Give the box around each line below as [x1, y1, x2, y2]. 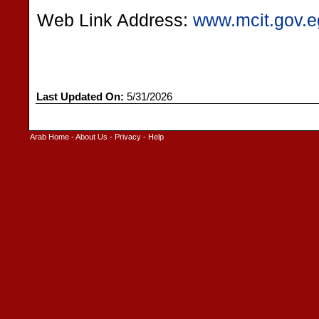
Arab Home [30, 132, 69, 141]
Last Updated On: [36, 91, 124, 103]
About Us [75, 132, 108, 141]
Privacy [115, 132, 141, 141]
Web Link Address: [37, 11, 193, 30]
